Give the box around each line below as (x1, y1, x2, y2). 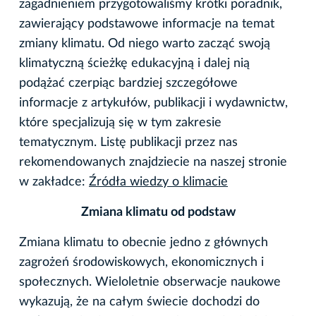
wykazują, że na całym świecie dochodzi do (19, 295, 260, 308)
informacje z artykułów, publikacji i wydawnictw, (19, 96, 288, 109)
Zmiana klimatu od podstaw (80, 205, 236, 219)
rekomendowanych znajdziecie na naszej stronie (19, 155, 287, 169)
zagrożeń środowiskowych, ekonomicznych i (19, 255, 264, 269)
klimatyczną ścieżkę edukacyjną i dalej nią (19, 56, 250, 70)
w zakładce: (19, 175, 89, 188)
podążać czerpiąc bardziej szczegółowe (19, 76, 238, 90)
